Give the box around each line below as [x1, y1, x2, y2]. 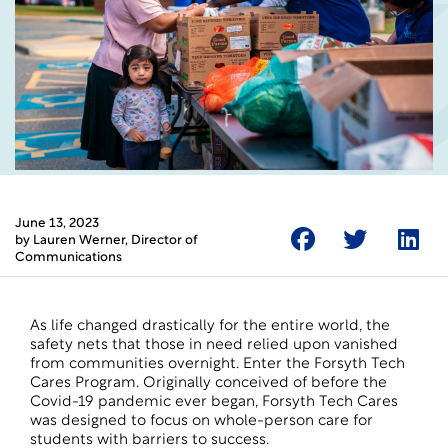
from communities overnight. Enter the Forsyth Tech [30, 357, 405, 372]
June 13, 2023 [15, 217, 99, 230]
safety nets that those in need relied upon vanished [30, 338, 398, 353]
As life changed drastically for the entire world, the [30, 319, 390, 334]
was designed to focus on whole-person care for [30, 414, 373, 429]
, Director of [125, 234, 197, 247]
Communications [15, 251, 122, 264]
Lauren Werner [33, 234, 125, 247]
